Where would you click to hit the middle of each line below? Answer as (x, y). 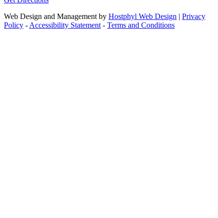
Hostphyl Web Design (143, 16)
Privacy (194, 16)
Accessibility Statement (65, 25)
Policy (14, 25)
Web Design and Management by (55, 16)
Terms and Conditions (141, 25)
